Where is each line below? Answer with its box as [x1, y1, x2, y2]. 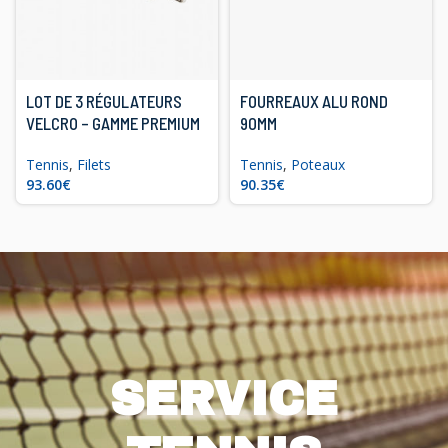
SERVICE [110, 374, 338, 425]
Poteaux [291, 155, 345, 174]
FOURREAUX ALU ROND [240, 91, 388, 111]
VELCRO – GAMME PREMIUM [26, 113, 200, 133]
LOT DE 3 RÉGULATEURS [26, 91, 182, 111]
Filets [77, 155, 111, 174]
